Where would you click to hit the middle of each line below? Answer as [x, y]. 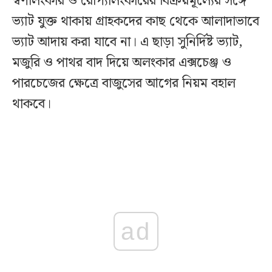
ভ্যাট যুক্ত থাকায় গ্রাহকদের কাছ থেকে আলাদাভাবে [136, 21]
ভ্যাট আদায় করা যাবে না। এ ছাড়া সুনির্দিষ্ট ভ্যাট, [127, 42]
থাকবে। [32, 104]
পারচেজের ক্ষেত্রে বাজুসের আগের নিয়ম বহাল [124, 83]
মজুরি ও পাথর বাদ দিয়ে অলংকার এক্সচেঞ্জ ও [122, 63]
